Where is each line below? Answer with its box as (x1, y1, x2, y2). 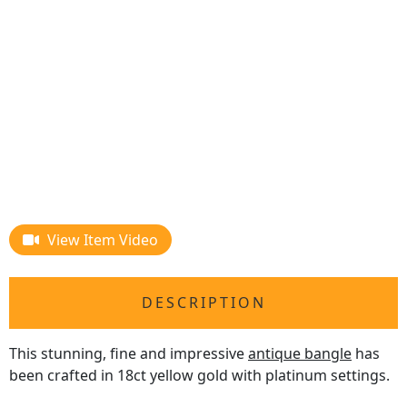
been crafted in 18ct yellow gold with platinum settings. (9, 365, 390, 386)
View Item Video (47, 230, 158, 251)
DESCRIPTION (141, 293, 266, 313)
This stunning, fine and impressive (9, 343, 248, 364)
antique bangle (248, 343, 352, 364)
